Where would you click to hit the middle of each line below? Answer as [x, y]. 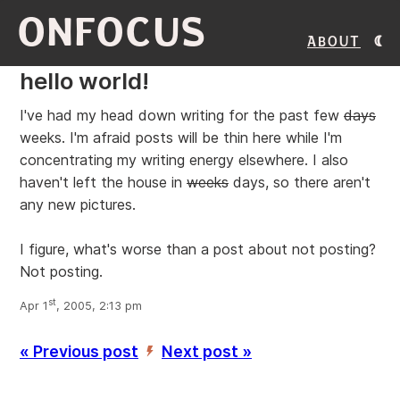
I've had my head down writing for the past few [182, 115]
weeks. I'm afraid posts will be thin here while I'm [181, 137]
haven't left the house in [103, 182]
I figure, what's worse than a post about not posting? [198, 249]
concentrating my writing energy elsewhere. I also [184, 160]
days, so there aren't [300, 182]
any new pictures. [78, 204]
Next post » [207, 352]
